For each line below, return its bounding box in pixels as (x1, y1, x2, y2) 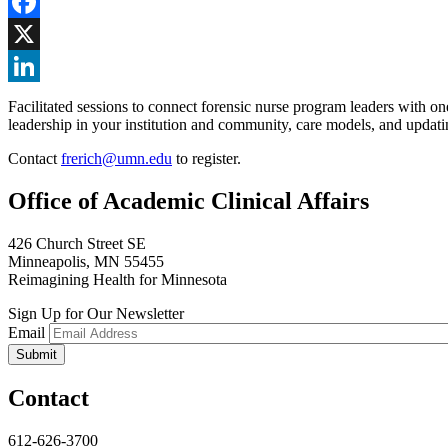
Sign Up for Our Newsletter (8, 305, 184, 323)
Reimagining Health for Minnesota (8, 271, 227, 289)
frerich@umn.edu (61, 150, 172, 168)
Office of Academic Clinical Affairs (8, 188, 369, 215)
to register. (172, 150, 245, 168)
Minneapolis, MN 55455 (8, 253, 164, 271)
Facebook (8, 25, 70, 43)
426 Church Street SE (8, 235, 146, 253)
